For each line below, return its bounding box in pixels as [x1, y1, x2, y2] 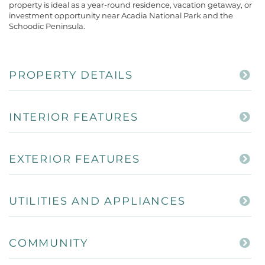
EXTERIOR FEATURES [9, 152, 140, 166]
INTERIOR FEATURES [9, 110, 138, 124]
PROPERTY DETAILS [9, 68, 134, 82]
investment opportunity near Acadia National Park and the [9, 10, 233, 20]
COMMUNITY [9, 236, 88, 250]
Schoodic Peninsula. [9, 21, 85, 31]
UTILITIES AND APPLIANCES [9, 194, 186, 208]
